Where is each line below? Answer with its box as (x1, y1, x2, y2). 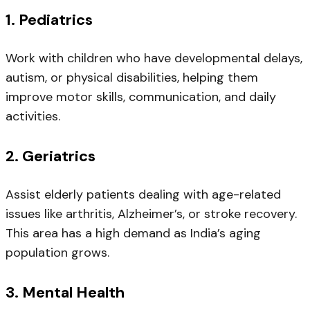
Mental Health (22, 282, 125, 303)
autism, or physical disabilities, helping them (6, 69, 258, 86)
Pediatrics (19, 10, 93, 30)
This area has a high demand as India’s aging (6, 225, 261, 242)
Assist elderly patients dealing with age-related (6, 186, 281, 203)
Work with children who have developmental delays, (6, 50, 302, 67)
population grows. (6, 244, 109, 262)
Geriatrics (22, 146, 95, 167)
